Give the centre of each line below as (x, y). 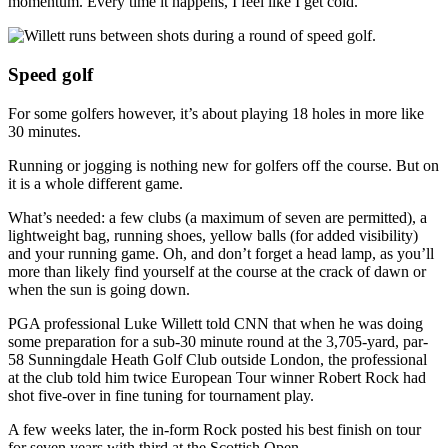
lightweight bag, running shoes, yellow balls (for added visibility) (213, 235)
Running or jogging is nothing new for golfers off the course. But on (223, 165)
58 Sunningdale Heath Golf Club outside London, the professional (217, 359)
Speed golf (50, 74)
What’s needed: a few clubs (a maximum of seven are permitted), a (217, 217)
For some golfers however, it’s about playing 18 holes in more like (216, 113)
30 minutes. (44, 131)
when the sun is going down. (99, 289)
